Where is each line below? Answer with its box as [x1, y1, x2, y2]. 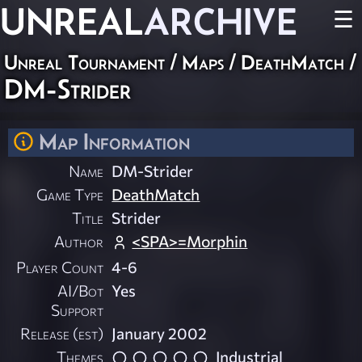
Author [54, 231, 104, 251]
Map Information [39, 128, 190, 154]
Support [51, 300, 104, 320]
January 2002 [112, 323, 208, 343]
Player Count [16, 257, 104, 277]
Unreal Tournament [4, 51, 165, 74]
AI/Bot [57, 280, 104, 301]
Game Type [36, 184, 104, 204]
